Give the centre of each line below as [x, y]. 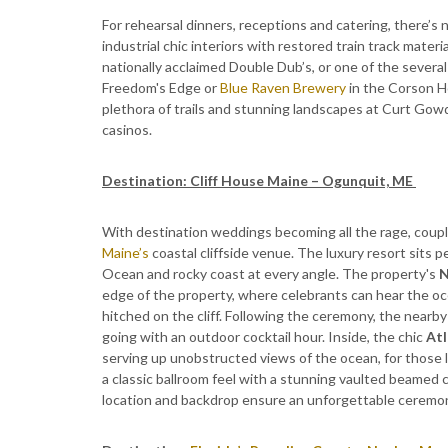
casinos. [127, 129]
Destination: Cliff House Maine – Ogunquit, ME [259, 180]
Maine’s [125, 252]
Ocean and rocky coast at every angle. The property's [270, 273]
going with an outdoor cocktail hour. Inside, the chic [264, 336]
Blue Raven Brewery [283, 87]
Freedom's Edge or [161, 87]
